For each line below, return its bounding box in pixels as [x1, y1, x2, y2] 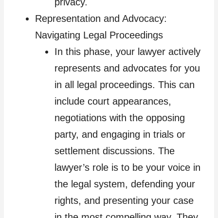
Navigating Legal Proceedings [35, 29, 163, 40]
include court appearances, [54, 95, 171, 107]
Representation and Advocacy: [35, 13, 167, 24]
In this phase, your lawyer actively [54, 46, 200, 57]
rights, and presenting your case [54, 195, 194, 206]
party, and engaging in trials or [54, 128, 185, 140]
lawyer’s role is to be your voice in [54, 162, 200, 173]
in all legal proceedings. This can [54, 79, 195, 90]
